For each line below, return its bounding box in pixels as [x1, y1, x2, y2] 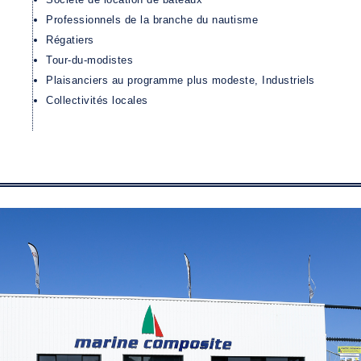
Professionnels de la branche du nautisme [46, 13, 258, 26]
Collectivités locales [46, 93, 148, 106]
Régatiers [46, 33, 94, 46]
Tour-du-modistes [46, 53, 133, 66]
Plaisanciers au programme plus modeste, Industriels [46, 73, 315, 86]
